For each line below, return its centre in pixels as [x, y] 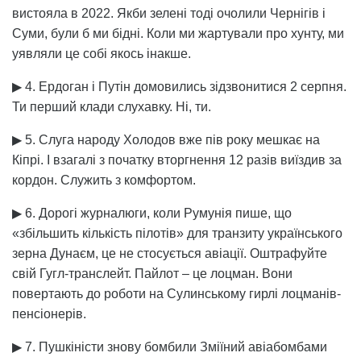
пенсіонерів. [49, 313]
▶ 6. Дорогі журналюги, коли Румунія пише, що [152, 213]
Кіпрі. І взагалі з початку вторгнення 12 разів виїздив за [177, 160]
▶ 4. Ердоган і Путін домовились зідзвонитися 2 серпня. [179, 86]
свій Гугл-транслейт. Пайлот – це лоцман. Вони [152, 273]
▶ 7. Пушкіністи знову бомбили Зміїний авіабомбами [170, 346]
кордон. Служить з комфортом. [104, 180]
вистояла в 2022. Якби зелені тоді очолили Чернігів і [169, 13]
